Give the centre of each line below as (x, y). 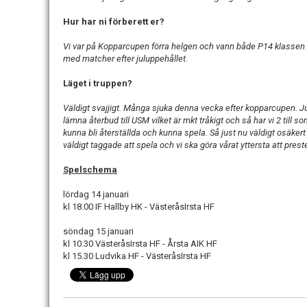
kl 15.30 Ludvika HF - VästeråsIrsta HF (137, 256)
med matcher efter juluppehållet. (127, 59)
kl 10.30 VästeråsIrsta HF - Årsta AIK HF (140, 244)
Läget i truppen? (98, 84)
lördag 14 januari (97, 195)
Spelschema (90, 170)
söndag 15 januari (98, 232)
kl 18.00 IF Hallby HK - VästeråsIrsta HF (139, 207)
